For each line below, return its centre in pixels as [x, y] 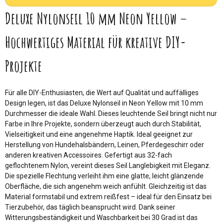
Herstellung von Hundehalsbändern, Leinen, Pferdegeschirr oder [105, 144]
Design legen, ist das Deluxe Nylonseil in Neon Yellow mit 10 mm [104, 103]
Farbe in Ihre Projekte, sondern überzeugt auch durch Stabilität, [103, 124]
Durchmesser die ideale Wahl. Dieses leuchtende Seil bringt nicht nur [111, 113]
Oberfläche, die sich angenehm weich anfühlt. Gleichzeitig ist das [106, 186]
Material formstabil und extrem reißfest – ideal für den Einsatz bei [108, 196]
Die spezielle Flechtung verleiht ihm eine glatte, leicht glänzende [104, 176]
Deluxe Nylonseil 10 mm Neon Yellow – [96, 18]
